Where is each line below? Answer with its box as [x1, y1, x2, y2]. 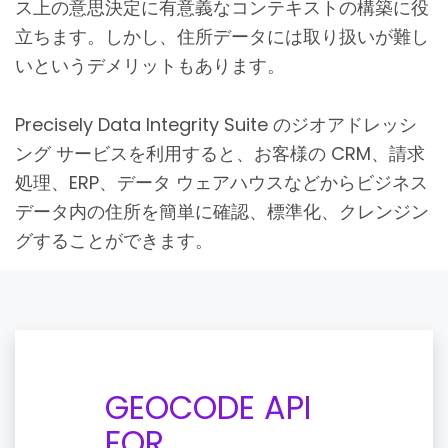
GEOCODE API [105, 384, 311, 430]
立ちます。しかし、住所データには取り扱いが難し [15, 23, 429, 49]
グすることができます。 [15, 227, 213, 253]
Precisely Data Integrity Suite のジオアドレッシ [15, 111, 417, 137]
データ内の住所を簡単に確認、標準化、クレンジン [15, 198, 429, 224]
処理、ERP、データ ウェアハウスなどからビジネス [15, 169, 428, 195]
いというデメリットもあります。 [15, 52, 285, 78]
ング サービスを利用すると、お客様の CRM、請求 [15, 140, 425, 166]
